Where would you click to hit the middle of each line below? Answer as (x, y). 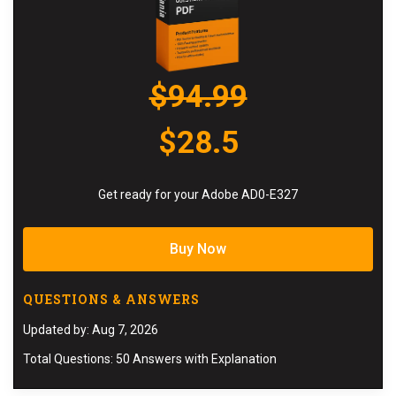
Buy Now (198, 249)
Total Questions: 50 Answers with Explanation (150, 359)
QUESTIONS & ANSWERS (111, 300)
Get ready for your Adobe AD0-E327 (198, 195)
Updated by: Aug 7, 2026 (91, 330)
